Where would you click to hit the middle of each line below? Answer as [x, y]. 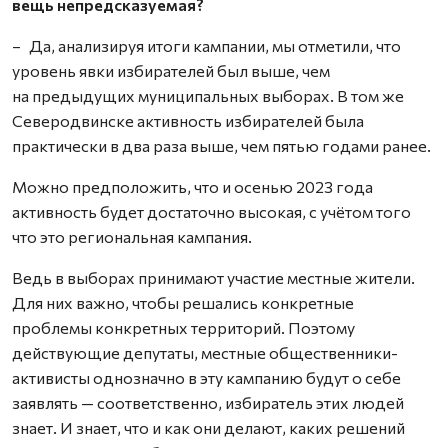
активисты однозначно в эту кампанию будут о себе [206, 377]
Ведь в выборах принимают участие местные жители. [213, 277]
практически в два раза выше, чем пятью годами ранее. [221, 145]
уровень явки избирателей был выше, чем [171, 70]
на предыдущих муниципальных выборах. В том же [208, 95]
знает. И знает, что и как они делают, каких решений [208, 427]
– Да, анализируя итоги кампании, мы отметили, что [206, 45]
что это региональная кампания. [132, 236]
